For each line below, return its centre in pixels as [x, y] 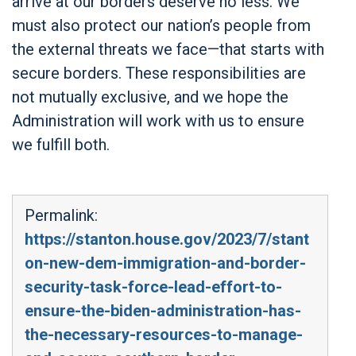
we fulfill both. [61, 144]
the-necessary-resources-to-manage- [164, 334]
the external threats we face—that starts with [168, 49]
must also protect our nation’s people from [161, 25]
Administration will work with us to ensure [158, 120]
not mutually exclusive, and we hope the [150, 97]
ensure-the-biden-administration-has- [163, 310]
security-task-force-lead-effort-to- [153, 286]
